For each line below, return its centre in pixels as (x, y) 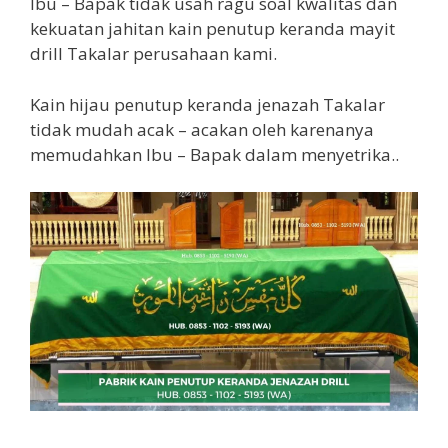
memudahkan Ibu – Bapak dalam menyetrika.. (214, 154)
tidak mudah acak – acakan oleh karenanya (202, 129)
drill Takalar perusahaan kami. (153, 54)
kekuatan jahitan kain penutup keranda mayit (212, 29)
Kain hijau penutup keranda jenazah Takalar (207, 104)
